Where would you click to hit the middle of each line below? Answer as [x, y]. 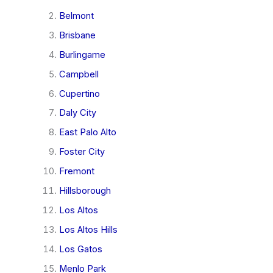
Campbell [79, 74]
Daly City [77, 113]
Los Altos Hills [88, 230]
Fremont [76, 172]
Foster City [82, 152]
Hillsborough [85, 191]
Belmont [76, 16]
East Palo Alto [87, 133]
